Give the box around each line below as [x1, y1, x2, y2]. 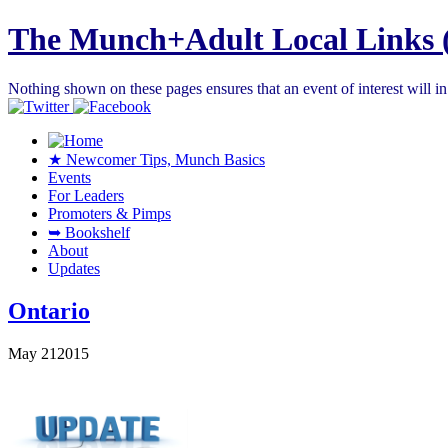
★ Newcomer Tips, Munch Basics [48, 150, 265, 168]
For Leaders [48, 186, 124, 204]
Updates [48, 259, 100, 277]
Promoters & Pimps [48, 204, 171, 222]
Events [48, 168, 91, 186]
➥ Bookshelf [48, 223, 130, 241]
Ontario [8, 297, 90, 324]
